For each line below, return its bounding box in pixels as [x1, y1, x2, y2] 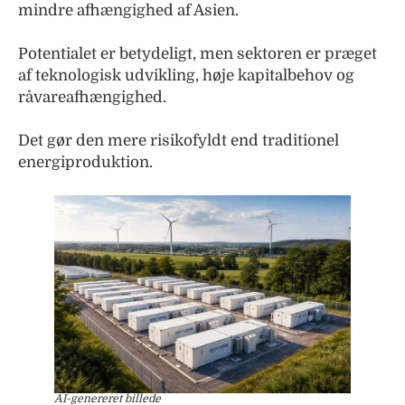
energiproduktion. [18, 154, 153, 172]
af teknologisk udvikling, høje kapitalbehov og [18, 67, 354, 85]
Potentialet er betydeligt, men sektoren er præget [18, 45, 377, 63]
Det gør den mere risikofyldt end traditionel [18, 132, 339, 150]
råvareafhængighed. [18, 89, 166, 107]
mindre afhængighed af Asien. [18, 2, 239, 20]
